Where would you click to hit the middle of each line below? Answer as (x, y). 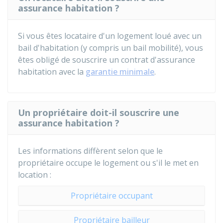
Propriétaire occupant (111, 196)
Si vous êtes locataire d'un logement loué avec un (110, 36)
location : (35, 175)
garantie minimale (120, 72)
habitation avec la (52, 72)
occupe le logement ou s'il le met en (131, 163)
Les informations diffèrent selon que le (90, 151)
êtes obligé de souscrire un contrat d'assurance (107, 60)
